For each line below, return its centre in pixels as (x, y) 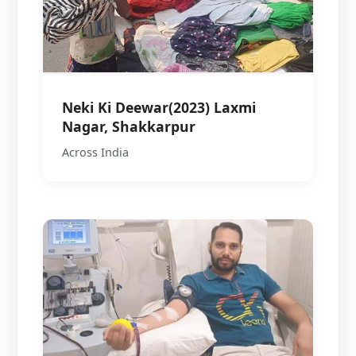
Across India (96, 152)
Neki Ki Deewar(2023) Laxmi (159, 107)
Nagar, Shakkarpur (129, 126)
